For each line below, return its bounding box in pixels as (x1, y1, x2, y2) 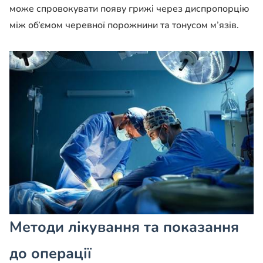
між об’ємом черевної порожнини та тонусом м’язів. (9, 19, 239, 32)
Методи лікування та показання (9, 217, 239, 237)
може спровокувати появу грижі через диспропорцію (9, 2, 249, 16)
